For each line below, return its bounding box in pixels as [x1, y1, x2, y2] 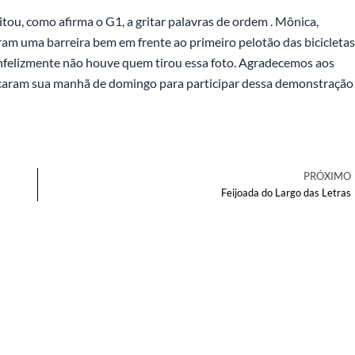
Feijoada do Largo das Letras [221, 186, 351, 199]
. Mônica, [268, 13, 319, 29]
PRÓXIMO [303, 170, 351, 182]
